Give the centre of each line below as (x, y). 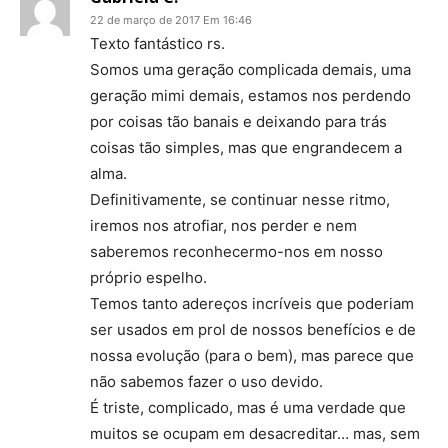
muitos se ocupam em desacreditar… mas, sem (255, 434)
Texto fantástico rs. (157, 44)
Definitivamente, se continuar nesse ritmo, (240, 200)
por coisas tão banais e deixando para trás (238, 122)
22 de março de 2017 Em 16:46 (171, 20)
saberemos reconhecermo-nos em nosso (236, 252)
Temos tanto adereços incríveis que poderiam (252, 304)
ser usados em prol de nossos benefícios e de (253, 330)
